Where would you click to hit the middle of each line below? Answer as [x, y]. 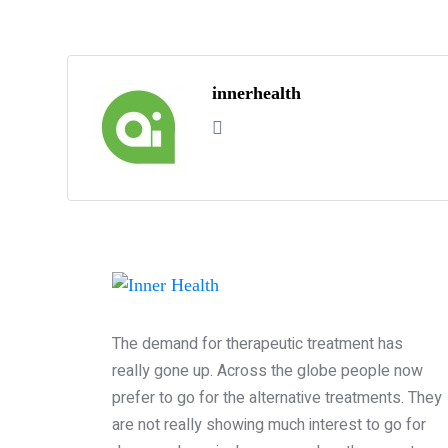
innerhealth [256, 93]
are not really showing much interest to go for [269, 424]
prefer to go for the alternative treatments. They [277, 397]
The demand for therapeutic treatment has [257, 343]
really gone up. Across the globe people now [267, 370]
